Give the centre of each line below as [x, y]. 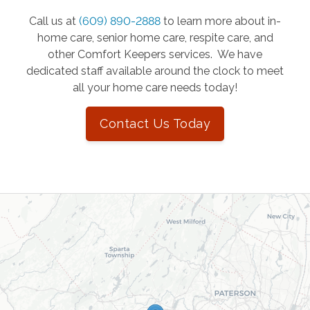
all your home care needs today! [155, 88]
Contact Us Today [155, 124]
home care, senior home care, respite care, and [155, 38]
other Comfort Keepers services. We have [155, 55]
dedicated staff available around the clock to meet [155, 71]
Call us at [54, 21]
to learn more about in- [222, 21]
